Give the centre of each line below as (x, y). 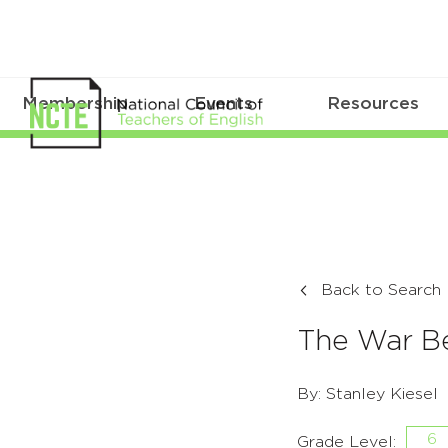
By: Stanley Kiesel (367, 394)
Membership (74, 104)
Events (224, 104)
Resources (373, 104)
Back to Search (381, 290)
